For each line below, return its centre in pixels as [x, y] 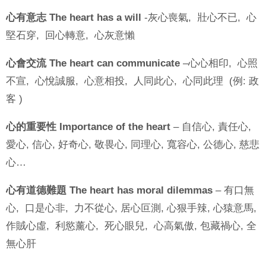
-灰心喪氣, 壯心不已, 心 [199, 17]
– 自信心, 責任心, [212, 126]
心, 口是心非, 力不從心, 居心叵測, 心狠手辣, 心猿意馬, [133, 208]
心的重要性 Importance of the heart [90, 126]
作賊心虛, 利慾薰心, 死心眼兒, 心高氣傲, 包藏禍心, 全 [131, 226]
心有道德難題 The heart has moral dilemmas [109, 190]
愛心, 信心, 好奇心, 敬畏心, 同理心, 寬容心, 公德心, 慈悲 [133, 144]
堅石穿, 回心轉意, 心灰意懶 [70, 35]
